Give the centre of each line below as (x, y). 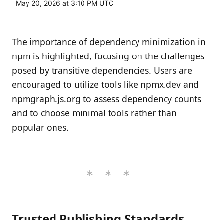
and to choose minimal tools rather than (94, 113)
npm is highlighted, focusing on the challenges (108, 56)
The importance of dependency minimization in (109, 42)
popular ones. (40, 127)
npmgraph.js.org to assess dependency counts (107, 99)
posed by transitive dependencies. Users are (102, 70)
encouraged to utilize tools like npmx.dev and (105, 85)
